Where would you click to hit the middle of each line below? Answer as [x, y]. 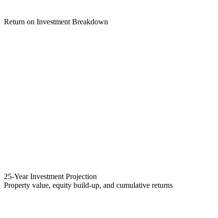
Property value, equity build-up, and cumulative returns [88, 185]
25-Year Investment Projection [50, 177]
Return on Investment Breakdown [56, 22]
